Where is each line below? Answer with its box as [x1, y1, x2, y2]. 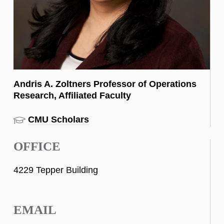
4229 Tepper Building [13, 165, 98, 175]
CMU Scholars [28, 114, 89, 124]
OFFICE [13, 139, 60, 153]
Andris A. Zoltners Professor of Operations [13, 79, 196, 89]
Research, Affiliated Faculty [13, 90, 131, 100]
